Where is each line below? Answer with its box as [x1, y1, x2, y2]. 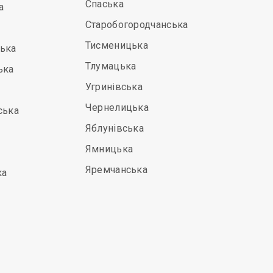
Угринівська [85, 81, 143, 93]
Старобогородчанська [85, 19, 188, 30]
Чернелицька [85, 102, 149, 113]
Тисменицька [85, 40, 149, 51]
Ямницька [85, 143, 133, 155]
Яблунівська [85, 122, 144, 134]
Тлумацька [85, 60, 136, 72]
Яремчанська [85, 164, 148, 175]
